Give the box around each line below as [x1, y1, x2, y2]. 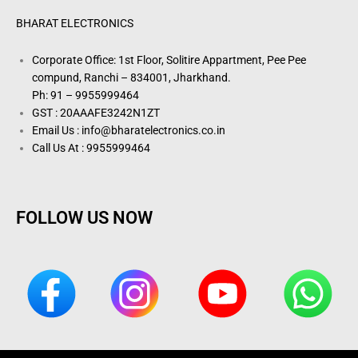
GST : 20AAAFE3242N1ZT [32, 105, 160, 119]
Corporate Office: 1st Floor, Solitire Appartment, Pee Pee [32, 53, 306, 66]
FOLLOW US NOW [16, 207, 153, 229]
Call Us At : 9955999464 [32, 141, 150, 154]
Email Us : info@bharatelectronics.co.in [32, 123, 225, 137]
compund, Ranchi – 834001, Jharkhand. [32, 70, 231, 84]
